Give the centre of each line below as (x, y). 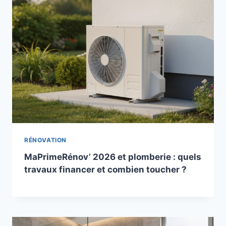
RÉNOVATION (45, 140)
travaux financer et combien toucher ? (105, 169)
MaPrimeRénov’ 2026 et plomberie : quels (113, 157)
